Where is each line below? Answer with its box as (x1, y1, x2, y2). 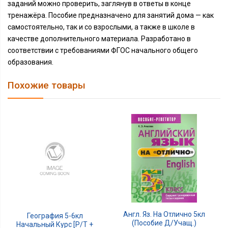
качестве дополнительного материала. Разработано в (8, 35, 191, 43)
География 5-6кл (26, 212, 83, 220)
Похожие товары (8, 80, 85, 91)
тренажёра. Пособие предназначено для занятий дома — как (8, 11, 214, 19)
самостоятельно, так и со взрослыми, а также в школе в (8, 23, 195, 31)
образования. (8, 58, 53, 66)
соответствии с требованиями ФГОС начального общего (8, 46, 198, 54)
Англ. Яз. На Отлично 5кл (123, 210, 206, 219)
